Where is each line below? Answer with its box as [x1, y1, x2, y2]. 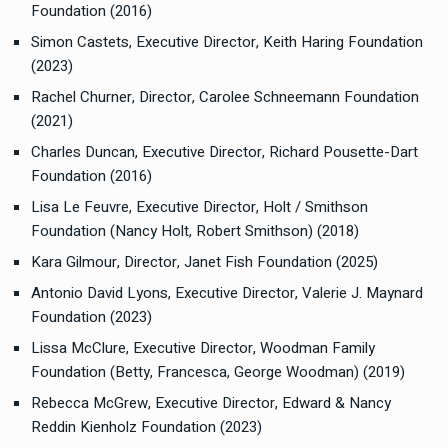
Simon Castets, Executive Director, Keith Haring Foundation [31, 31, 423, 53]
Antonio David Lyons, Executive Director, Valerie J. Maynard [31, 282, 423, 304]
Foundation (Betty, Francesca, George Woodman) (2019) [31, 361, 405, 383]
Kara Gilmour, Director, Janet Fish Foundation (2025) [31, 251, 378, 273]
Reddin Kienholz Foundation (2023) [31, 416, 262, 438]
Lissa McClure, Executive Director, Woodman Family [31, 337, 375, 359]
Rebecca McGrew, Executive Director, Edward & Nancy [31, 392, 391, 414]
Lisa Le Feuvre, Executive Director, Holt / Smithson [31, 196, 368, 218]
